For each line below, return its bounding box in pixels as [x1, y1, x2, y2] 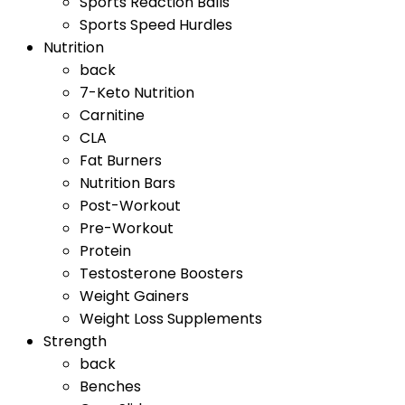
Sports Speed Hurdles [80, 14, 232, 35]
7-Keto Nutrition [80, 82, 194, 103]
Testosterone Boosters [80, 263, 243, 284]
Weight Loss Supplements [80, 308, 262, 329]
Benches [80, 376, 141, 397]
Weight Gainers [80, 286, 189, 306]
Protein [80, 240, 131, 261]
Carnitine [80, 105, 145, 126]
